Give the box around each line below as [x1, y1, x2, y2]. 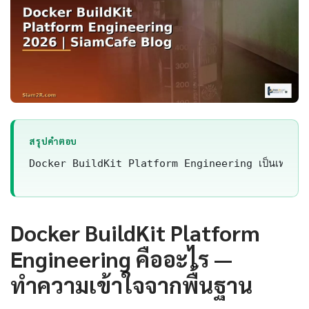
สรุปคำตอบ [29, 135, 77, 147]
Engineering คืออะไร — [10, 244, 232, 273]
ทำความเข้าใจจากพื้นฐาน [10, 270, 252, 299]
